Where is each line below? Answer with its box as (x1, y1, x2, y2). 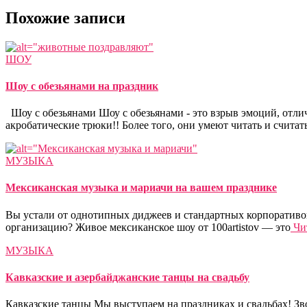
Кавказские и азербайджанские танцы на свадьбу (5, 271, 249, 283)
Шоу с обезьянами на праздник (5, 79, 158, 92)
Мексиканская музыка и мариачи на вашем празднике (5, 182, 277, 194)
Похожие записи (5, 8, 125, 27)
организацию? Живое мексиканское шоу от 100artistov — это (5, 221, 291, 233)
